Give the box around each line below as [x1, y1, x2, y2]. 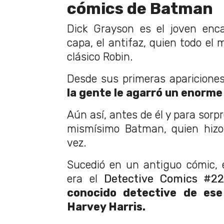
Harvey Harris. [67, 200, 145, 213]
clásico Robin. [67, 50, 133, 63]
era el [67, 172, 104, 185]
